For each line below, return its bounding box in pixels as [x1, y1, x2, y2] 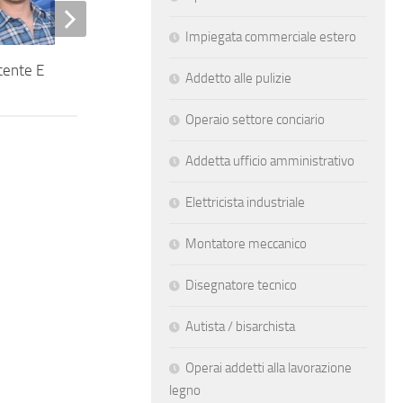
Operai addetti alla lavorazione [185, 359, 352, 376]
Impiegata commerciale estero [185, 28, 356, 45]
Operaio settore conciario [185, 111, 325, 128]
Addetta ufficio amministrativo [185, 152, 354, 169]
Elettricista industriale [185, 193, 305, 210]
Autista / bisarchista [185, 318, 295, 335]
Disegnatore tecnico [185, 276, 297, 293]
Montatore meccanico [185, 235, 307, 252]
